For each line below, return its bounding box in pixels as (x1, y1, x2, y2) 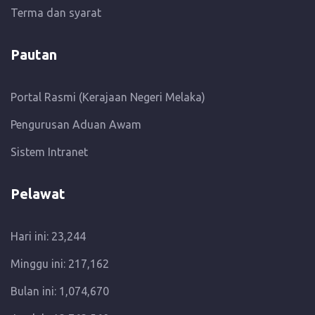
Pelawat (11, 186, 65, 202)
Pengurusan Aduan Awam (11, 118, 141, 131)
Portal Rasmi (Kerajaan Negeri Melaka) (11, 91, 205, 104)
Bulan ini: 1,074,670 (11, 285, 109, 298)
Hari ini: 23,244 (11, 230, 86, 243)
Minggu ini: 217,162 (11, 257, 109, 271)
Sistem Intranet (11, 146, 88, 159)
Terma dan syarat (11, 6, 101, 20)
